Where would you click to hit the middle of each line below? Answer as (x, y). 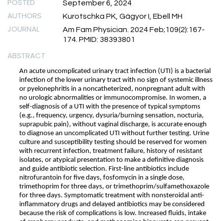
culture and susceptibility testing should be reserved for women (113, 142)
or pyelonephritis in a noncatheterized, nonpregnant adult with (112, 89)
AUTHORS (24, 15)
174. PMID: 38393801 (99, 39)
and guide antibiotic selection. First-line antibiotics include (104, 169)
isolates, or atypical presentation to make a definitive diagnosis (111, 160)
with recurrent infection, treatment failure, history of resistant (111, 151)
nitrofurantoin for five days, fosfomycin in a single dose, (102, 178)
